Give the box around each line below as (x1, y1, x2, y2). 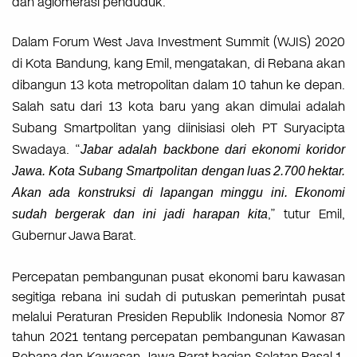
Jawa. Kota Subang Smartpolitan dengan (12, 164, 245, 178)
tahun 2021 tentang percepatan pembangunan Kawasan (12, 328, 345, 347)
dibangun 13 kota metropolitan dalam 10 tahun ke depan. (12, 76, 345, 95)
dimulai (259, 97, 300, 116)
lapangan (160, 186, 214, 200)
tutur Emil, (284, 205, 345, 224)
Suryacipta (284, 119, 345, 138)
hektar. (308, 164, 346, 178)
